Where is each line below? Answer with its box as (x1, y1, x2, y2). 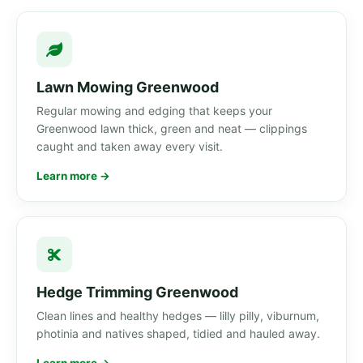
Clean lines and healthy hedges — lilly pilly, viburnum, (36, 309, 319, 323)
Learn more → (36, 169, 110, 183)
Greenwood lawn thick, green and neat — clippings (36, 122, 307, 136)
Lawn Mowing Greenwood (36, 79, 219, 96)
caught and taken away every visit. (36, 139, 223, 154)
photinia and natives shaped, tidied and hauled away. (36, 327, 320, 341)
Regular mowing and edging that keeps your (36, 104, 272, 118)
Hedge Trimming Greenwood (36, 284, 238, 301)
